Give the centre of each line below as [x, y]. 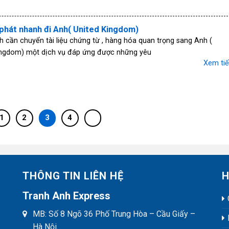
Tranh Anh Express [66, 196]
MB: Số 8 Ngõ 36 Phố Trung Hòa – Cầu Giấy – [114, 214]
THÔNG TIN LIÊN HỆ [73, 176]
